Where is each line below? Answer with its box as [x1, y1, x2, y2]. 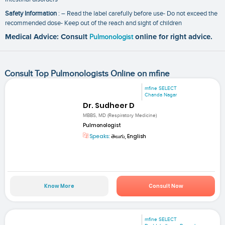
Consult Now [148, 182, 183, 190]
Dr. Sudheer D [83, 100, 135, 111]
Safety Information [5, 9, 57, 18]
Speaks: [88, 133, 110, 141]
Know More [44, 182, 74, 190]
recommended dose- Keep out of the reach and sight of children [5, 19, 182, 27]
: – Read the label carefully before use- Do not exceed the [57, 9, 217, 18]
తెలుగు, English [110, 133, 147, 141]
